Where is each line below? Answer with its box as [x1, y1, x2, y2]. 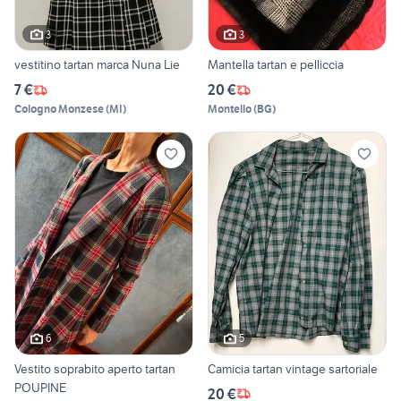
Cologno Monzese [14, 102, 104, 116]
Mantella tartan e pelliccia [208, 56, 344, 73]
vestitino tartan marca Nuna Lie [14, 56, 180, 73]
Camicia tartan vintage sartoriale [208, 360, 378, 377]
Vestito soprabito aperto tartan [14, 360, 175, 377]
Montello [208, 102, 252, 116]
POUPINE [14, 379, 66, 396]
